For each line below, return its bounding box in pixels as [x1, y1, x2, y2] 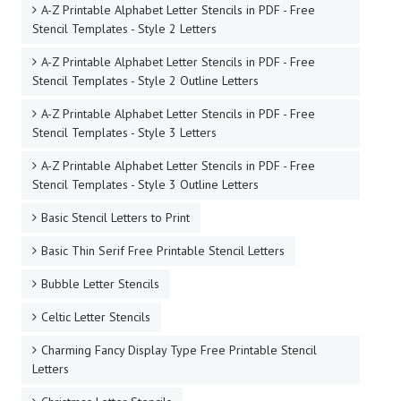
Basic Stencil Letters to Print [41, 209, 190, 226]
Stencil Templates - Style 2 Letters [32, 21, 217, 38]
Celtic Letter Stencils [41, 309, 150, 326]
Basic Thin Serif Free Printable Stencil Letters [41, 243, 285, 260]
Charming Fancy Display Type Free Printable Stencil [41, 342, 317, 359]
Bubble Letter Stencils [41, 276, 159, 293]
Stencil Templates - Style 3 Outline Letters [32, 176, 259, 193]
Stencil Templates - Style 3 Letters [32, 124, 217, 141]
